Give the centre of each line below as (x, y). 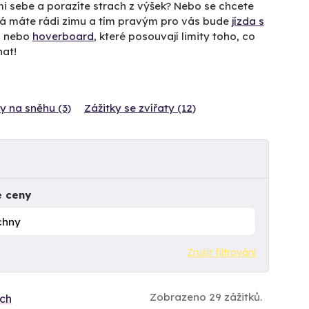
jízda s (248, 21)
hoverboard (63, 36)
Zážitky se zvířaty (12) (140, 108)
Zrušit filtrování (221, 252)
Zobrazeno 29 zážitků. (206, 297)
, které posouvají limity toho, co (174, 36)
